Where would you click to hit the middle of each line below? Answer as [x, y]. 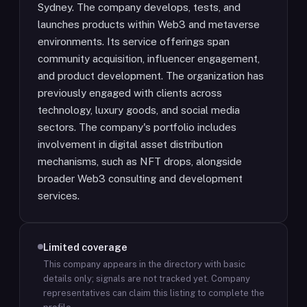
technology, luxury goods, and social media [139, 110]
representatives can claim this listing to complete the [154, 293]
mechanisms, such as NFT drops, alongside [140, 161]
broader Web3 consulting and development [140, 179]
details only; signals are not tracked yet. [126, 279]
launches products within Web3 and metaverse [149, 24]
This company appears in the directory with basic [144, 264]
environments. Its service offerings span [134, 41]
